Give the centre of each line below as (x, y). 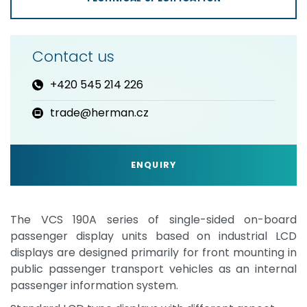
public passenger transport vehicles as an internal (153, 269)
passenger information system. (94, 286)
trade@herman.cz (99, 112)
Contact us (73, 57)
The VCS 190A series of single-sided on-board (153, 220)
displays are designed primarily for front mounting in (153, 253)
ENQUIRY (153, 165)
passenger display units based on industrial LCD (153, 236)
